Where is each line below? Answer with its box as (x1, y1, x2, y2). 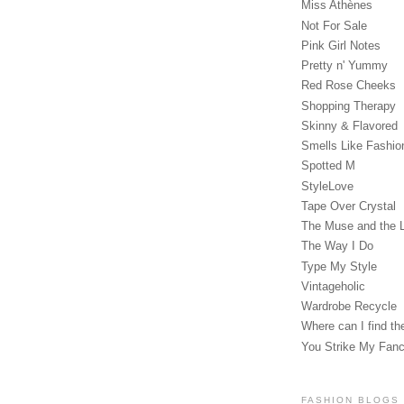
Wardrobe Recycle (301, 299, 397, 314)
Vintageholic (301, 279, 365, 293)
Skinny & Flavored (301, 118, 398, 133)
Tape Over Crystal (301, 198, 396, 213)
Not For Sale (301, 18, 367, 32)
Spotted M (301, 159, 355, 173)
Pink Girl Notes (301, 38, 381, 52)
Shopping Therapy (301, 98, 396, 113)
